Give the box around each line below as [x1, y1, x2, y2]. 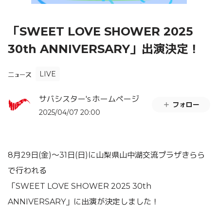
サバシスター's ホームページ [39, 94, 139, 104]
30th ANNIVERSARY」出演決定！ [8, 42, 200, 56]
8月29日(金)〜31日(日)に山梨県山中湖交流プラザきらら [8, 150, 205, 160]
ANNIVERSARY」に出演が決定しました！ [8, 197, 159, 206]
